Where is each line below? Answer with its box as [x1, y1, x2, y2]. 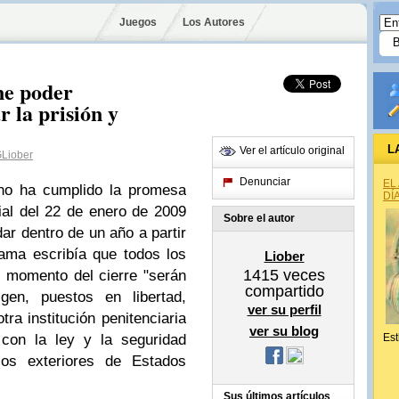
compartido [244, 282, 324, 300]
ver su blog [249, 323, 319, 338]
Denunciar [240, 175, 290, 188]
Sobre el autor [224, 212, 295, 224]
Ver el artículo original [240, 144, 345, 157]
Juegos [119, 16, 157, 28]
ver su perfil [247, 302, 322, 317]
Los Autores [182, 16, 245, 28]
